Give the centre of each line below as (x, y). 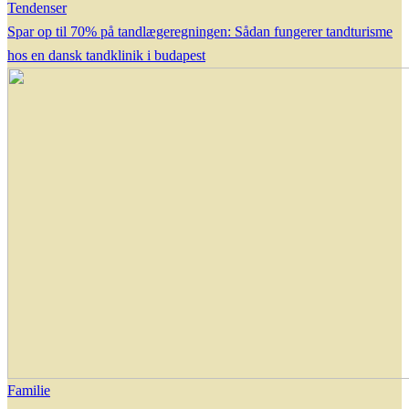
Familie (29, 390)
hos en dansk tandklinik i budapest (106, 55)
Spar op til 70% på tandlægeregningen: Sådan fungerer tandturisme (200, 31)
